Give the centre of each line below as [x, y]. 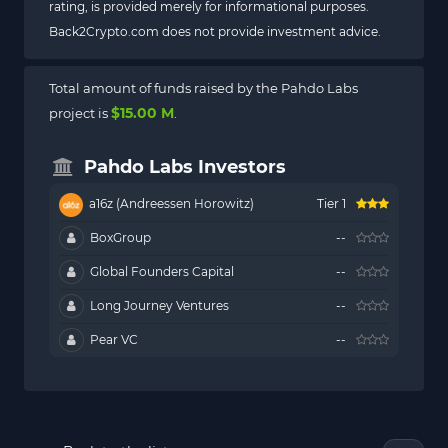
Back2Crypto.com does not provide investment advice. [215, 31]
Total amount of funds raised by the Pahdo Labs [203, 88]
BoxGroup [119, 237]
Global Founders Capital [160, 271]
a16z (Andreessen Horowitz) [170, 203]
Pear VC [112, 339]
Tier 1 [331, 203]
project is [80, 113]
